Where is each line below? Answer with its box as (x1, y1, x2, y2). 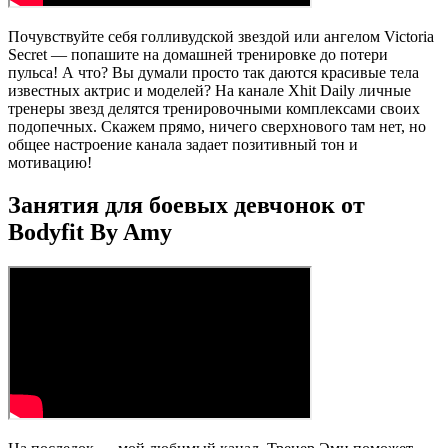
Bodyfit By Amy (8, 218, 172, 245)
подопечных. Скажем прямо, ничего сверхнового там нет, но (8, 117, 426, 135)
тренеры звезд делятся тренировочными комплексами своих (8, 99, 420, 117)
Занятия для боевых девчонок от (8, 191, 365, 218)
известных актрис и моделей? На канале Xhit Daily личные (8, 81, 411, 99)
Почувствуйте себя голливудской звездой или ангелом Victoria (8, 27, 434, 45)
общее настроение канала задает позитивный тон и (8, 135, 358, 153)
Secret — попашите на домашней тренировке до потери (8, 45, 388, 63)
